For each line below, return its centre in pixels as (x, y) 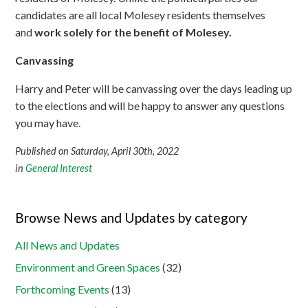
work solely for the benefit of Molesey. (133, 32)
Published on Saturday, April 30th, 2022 (97, 151)
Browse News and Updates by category (132, 217)
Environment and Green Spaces (88, 267)
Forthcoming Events (63, 289)
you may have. (48, 122)
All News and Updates (68, 245)
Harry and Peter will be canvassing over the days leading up (154, 88)
